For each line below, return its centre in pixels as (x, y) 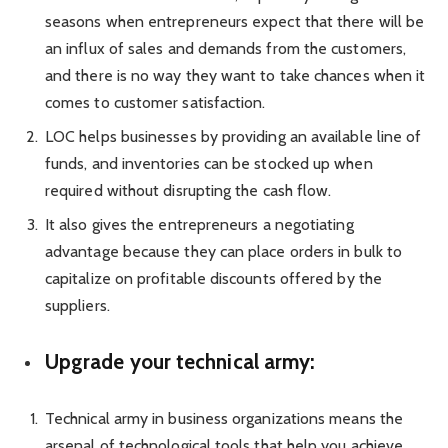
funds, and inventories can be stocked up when (209, 163)
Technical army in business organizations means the (224, 419)
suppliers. (77, 305)
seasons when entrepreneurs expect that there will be (235, 21)
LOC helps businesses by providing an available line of (233, 136)
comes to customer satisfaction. (155, 102)
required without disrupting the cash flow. (188, 190)
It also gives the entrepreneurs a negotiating (199, 224)
